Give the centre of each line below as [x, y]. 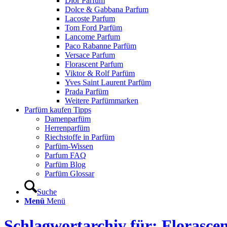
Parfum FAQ [65, 155]
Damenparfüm [68, 119]
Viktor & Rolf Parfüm [100, 73]
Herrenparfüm [67, 128]
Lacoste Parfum [90, 18]
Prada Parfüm [87, 91]
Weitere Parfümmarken [102, 101]
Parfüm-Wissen [69, 146]
